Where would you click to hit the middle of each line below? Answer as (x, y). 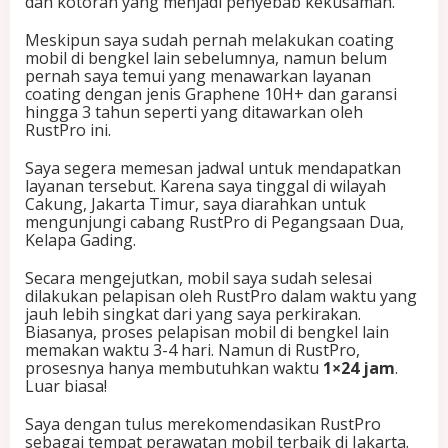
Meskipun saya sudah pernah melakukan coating (209, 40)
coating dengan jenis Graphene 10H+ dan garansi (211, 94)
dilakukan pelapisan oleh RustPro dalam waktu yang (221, 296)
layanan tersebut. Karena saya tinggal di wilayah (205, 186)
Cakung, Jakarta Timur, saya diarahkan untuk (195, 204)
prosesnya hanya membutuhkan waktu (174, 368)
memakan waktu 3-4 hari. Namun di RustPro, (192, 350)
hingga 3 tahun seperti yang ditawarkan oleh (194, 112)
